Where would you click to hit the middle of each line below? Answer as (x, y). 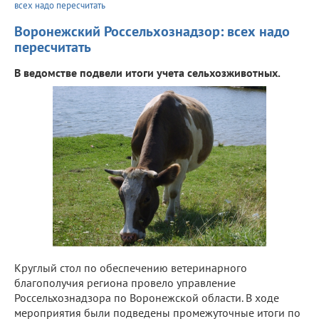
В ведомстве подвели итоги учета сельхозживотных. (147, 72)
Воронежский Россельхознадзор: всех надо (152, 31)
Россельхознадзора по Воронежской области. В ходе (147, 297)
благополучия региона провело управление (125, 282)
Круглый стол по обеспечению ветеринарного (131, 267)
